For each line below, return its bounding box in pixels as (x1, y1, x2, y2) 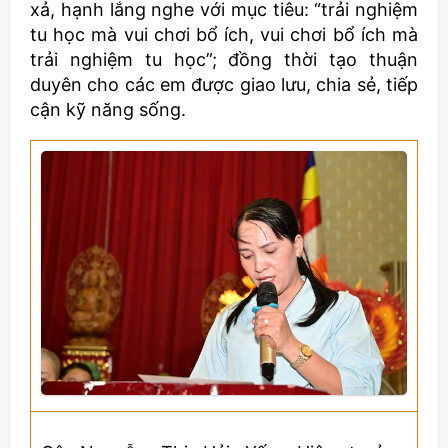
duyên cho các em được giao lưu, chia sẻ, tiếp (30, 74, 418, 95)
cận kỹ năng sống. (30, 99, 186, 120)
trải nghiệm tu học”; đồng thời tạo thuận (30, 49, 418, 70)
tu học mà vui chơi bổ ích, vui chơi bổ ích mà (30, 24, 418, 45)
